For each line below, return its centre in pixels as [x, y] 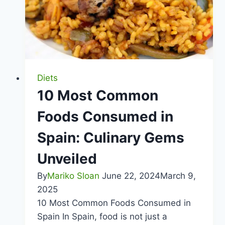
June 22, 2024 [131, 176]
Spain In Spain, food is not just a [102, 217]
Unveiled [67, 159]
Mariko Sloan [73, 176]
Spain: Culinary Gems [110, 138]
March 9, [178, 176]
